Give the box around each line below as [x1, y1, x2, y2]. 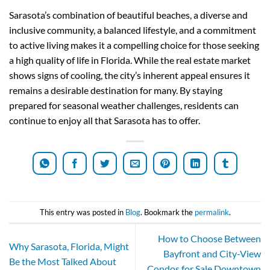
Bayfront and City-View [163, 248, 261, 260]
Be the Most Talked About [9, 255, 116, 267]
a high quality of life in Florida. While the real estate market [9, 54, 251, 66]
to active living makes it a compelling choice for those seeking [9, 39, 259, 51]
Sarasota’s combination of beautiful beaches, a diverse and [9, 9, 248, 21]
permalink [194, 207, 229, 217]
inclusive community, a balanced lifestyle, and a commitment [9, 24, 256, 36]
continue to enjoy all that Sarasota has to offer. [9, 115, 200, 127]
